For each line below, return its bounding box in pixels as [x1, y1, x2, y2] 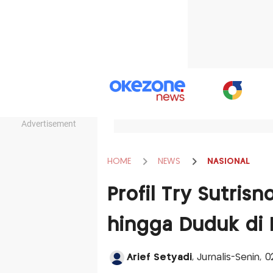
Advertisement [21, 119, 76, 129]
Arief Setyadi [126, 253, 192, 262]
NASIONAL [207, 157, 250, 166]
